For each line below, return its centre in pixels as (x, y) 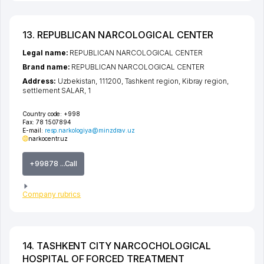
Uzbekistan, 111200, (91, 81)
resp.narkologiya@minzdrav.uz (90, 130)
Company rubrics (52, 194)
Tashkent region (151, 81)
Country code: (42, 113)
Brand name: (47, 67)
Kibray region (204, 81)
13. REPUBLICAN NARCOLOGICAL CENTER (118, 34)
